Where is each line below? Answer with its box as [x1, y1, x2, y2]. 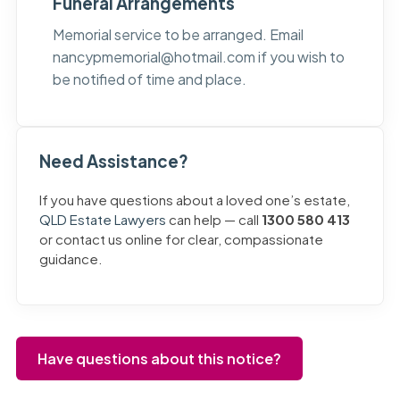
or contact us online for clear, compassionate [38, 230, 323, 248]
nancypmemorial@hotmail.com [52, 47, 255, 67]
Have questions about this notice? [37, 349, 281, 369]
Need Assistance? [38, 151, 188, 172]
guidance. [38, 250, 103, 268]
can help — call [165, 211, 262, 229]
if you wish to [254, 47, 345, 67]
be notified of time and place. [52, 70, 246, 89]
